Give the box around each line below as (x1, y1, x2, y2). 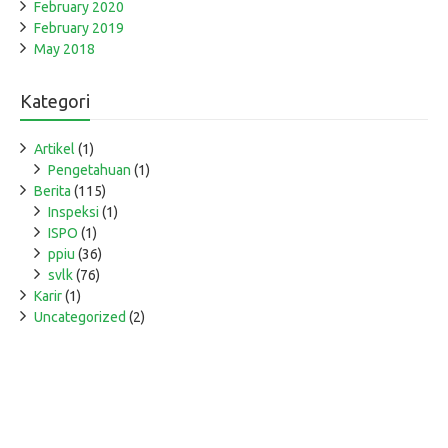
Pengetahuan (48, 162, 131, 179)
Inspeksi (48, 204, 99, 221)
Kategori (20, 91, 90, 112)
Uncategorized (34, 309, 126, 326)
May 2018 (34, 41, 95, 58)
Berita (34, 183, 71, 200)
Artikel (34, 141, 75, 158)
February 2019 (34, 20, 124, 37)
